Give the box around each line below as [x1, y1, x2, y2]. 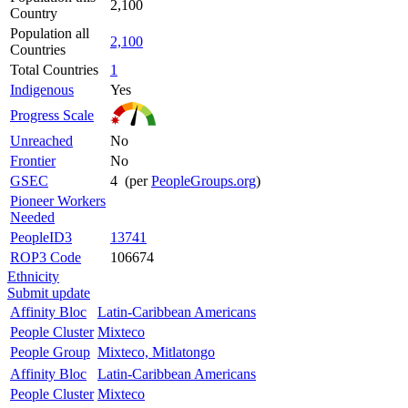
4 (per [110, 172, 151, 189]
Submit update [7, 284, 90, 301]
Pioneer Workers [10, 192, 106, 209]
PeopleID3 [10, 229, 72, 245]
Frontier [10, 152, 56, 168]
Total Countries [10, 61, 98, 77]
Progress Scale [10, 107, 94, 123]
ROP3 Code [10, 249, 81, 265]
